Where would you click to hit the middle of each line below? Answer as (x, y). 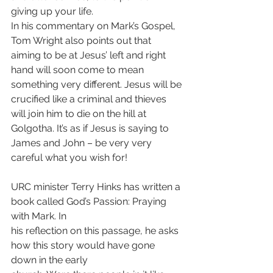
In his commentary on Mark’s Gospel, (94, 26)
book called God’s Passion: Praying (90, 201)
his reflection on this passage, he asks (96, 231)
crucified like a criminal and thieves (90, 99)
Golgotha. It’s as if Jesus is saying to (91, 128)
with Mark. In (39, 216)
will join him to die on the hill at (80, 114)
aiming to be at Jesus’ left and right (90, 55)
